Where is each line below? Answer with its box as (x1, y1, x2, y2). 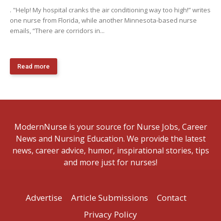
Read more (17, 62, 50, 70)
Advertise (26, 191, 62, 203)
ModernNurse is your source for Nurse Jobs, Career (14, 121, 207, 132)
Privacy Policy (84, 208, 137, 220)
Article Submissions (71, 191, 148, 203)
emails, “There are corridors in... (10, 26, 105, 35)
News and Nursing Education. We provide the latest (15, 133, 206, 144)
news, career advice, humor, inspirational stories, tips (12, 145, 209, 156)
